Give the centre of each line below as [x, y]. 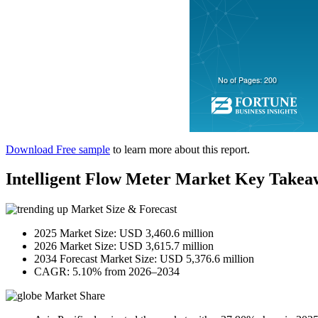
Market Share [73, 296]
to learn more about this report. [180, 149]
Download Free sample [58, 149]
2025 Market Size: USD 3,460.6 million [124, 234]
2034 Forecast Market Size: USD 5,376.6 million [144, 259]
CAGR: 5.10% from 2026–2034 [107, 272]
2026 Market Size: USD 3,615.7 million [124, 246]
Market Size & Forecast [122, 209]
